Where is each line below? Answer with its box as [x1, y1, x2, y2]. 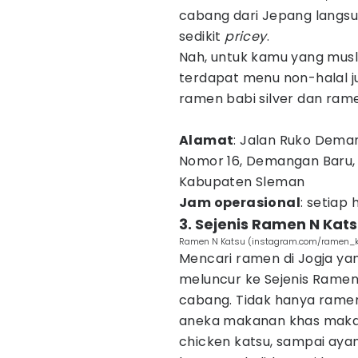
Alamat [179, 131, 234, 149]
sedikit [179, 27, 225, 46]
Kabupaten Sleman [179, 173, 305, 191]
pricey [225, 27, 267, 46]
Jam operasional [179, 193, 300, 212]
